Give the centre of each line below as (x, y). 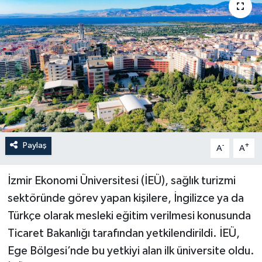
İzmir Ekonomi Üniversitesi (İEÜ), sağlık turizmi (121, 181)
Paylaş (35, 146)
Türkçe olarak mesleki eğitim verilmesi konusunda (129, 216)
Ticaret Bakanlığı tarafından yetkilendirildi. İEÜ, (123, 234)
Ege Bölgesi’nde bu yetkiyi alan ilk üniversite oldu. (131, 251)
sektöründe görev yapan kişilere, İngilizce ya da (125, 199)
